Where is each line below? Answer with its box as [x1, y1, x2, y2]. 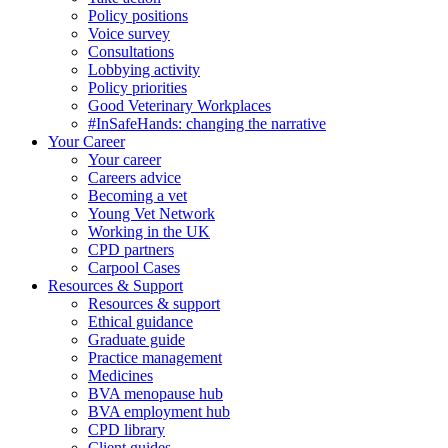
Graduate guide [88, 330, 185, 348]
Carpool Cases [88, 258, 180, 276]
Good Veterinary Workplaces [88, 96, 271, 114]
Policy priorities [88, 78, 187, 96]
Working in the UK [88, 222, 210, 240]
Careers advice [88, 168, 181, 186]
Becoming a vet [88, 186, 187, 204]
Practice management [88, 348, 222, 366]
